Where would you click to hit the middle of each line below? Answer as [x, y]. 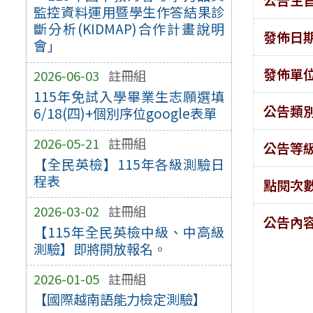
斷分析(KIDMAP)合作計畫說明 [129, 29]
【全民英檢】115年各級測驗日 [129, 164]
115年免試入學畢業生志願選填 [129, 97]
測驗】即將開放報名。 [100, 248]
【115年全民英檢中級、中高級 [129, 232]
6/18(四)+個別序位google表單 [125, 114]
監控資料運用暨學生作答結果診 [129, 12]
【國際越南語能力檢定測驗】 [119, 299]
